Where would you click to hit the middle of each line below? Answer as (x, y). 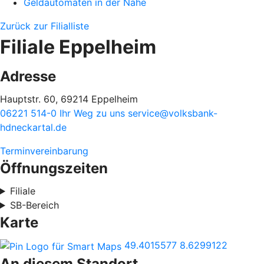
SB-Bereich (34, 205)
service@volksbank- (173, 113)
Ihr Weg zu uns (94, 113)
